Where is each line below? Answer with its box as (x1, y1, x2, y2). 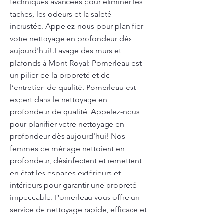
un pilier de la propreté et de (10, 70, 110, 80)
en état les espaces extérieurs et (10, 168, 121, 177)
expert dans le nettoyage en (10, 95, 107, 104)
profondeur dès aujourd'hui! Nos (10, 131, 125, 141)
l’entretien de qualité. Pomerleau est (10, 83, 136, 92)
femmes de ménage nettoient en (10, 144, 125, 153)
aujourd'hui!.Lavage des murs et (10, 46, 121, 55)
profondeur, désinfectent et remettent (10, 156, 142, 165)
